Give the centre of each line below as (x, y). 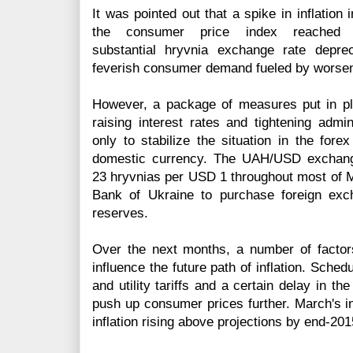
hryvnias (136, 177)
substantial (129, 50)
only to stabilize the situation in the (206, 141)
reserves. (122, 214)
